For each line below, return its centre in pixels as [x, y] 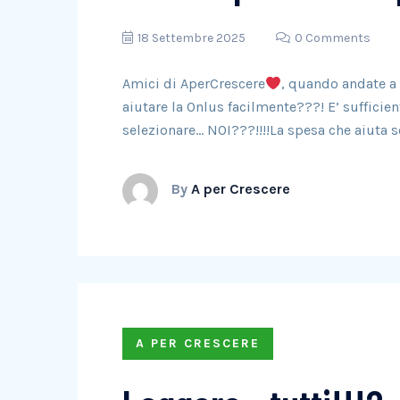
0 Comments [333, 38]
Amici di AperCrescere [194, 83]
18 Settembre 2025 [192, 38]
